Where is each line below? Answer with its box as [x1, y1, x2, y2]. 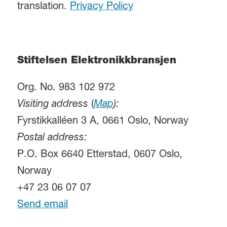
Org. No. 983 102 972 [17, 83, 115, 93]
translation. [17, 2, 70, 13]
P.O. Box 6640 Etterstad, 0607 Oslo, [17, 149, 182, 160]
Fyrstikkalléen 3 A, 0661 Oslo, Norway [17, 116, 188, 127]
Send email [17, 200, 68, 210]
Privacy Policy [69, 2, 133, 13]
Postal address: [17, 133, 87, 143]
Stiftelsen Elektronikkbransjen [17, 56, 176, 66]
